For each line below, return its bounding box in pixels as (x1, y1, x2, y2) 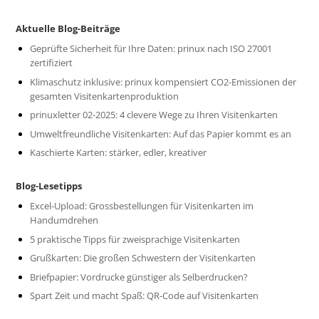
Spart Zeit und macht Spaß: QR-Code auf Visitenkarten (30, 289, 259, 303)
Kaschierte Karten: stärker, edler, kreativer (30, 146, 207, 159)
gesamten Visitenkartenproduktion (30, 89, 179, 103)
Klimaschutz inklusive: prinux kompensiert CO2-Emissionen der (30, 75, 297, 88)
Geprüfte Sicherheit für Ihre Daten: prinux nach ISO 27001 (30, 42, 273, 56)
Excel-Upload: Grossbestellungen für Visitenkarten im (30, 199, 254, 213)
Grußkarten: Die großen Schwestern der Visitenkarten (30, 251, 256, 265)
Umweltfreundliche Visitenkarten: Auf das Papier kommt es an (30, 127, 292, 140)
